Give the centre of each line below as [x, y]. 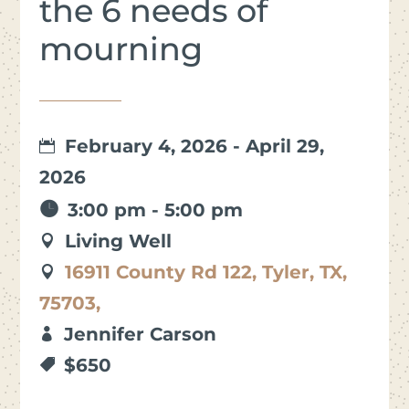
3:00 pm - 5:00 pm [155, 210]
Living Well [115, 241]
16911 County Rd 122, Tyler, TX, [205, 272]
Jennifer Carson [140, 334]
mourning [121, 48]
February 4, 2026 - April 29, [191, 146]
